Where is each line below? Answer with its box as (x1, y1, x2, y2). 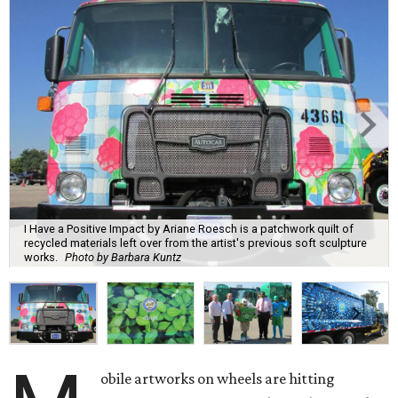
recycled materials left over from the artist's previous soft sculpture (24, 235, 367, 250)
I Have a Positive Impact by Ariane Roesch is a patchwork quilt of (24, 221, 354, 235)
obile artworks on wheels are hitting (100, 370, 336, 388)
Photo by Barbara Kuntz (65, 250, 181, 264)
